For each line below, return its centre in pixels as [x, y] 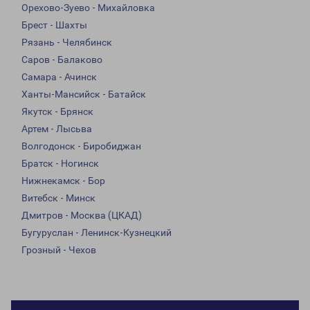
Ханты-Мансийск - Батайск [84, 94]
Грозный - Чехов [59, 250]
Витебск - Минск [58, 198]
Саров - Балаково [62, 60]
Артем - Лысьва [57, 129]
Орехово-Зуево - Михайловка [88, 8]
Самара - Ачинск [59, 77]
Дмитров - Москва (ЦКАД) [82, 216]
